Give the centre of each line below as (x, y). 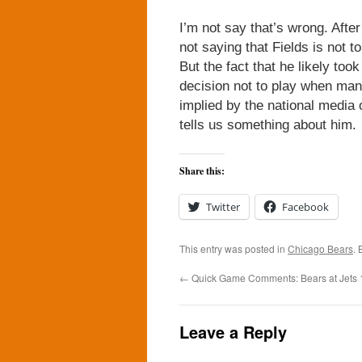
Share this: (202, 171)
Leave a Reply (233, 332)
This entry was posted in (234, 248)
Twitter (223, 207)
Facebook (305, 207)
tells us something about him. (268, 124)
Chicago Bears (320, 248)
